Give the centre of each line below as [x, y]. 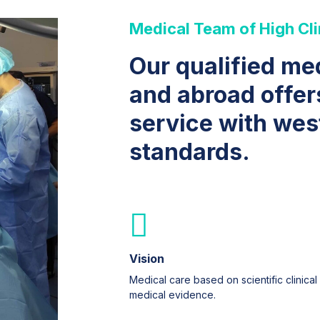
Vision [146, 259]
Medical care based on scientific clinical [223, 280]
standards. [189, 152]
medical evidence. [172, 295]
